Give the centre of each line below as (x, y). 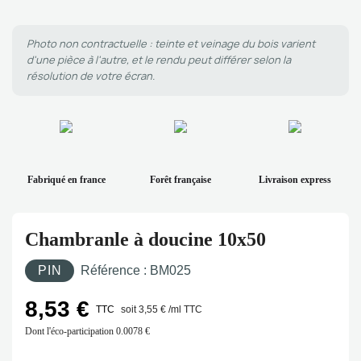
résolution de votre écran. (91, 76)
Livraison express (295, 180)
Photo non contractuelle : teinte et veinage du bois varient (171, 44)
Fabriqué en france (66, 180)
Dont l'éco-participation (69, 331)
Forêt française (180, 180)
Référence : (116, 270)
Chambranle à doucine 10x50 (145, 239)
